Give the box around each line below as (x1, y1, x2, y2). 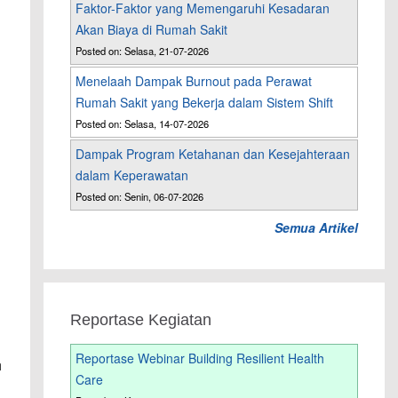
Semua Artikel (274, 219, 358, 237)
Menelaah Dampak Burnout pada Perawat (76, 72, 313, 91)
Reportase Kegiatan (70, 311, 212, 330)
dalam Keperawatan (76, 166, 189, 185)
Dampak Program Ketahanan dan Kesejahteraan (76, 145, 351, 163)
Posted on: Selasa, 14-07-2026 (76, 116, 210, 131)
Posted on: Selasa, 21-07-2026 (76, 44, 210, 59)
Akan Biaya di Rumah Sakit (76, 20, 228, 39)
